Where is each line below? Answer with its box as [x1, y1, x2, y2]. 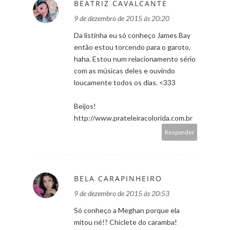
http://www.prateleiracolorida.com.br [74, 113, 193, 122]
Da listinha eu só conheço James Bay [74, 30, 190, 40]
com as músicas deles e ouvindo [74, 66, 175, 75]
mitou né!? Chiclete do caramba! [74, 217, 177, 226]
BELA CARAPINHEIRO [74, 173, 162, 183]
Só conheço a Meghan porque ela [74, 205, 180, 215]
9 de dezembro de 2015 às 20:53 [74, 188, 169, 198]
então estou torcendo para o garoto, [74, 42, 190, 51]
